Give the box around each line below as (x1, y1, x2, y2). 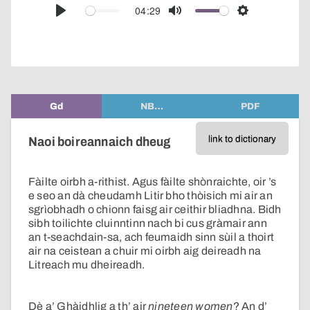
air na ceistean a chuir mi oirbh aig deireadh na (28, 245, 262, 257)
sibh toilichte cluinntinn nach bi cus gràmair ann (28, 217, 267, 230)
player (282, 12, 307, 23)
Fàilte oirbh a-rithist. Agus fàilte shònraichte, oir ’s (28, 176, 277, 188)
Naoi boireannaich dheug (28, 134, 171, 149)
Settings (242, 11, 283, 28)
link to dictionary (208, 133, 276, 144)
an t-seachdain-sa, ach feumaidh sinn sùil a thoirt (28, 231, 274, 244)
